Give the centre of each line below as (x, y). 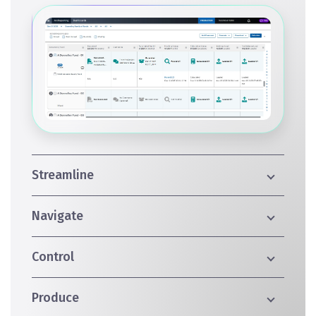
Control (53, 256)
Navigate (57, 215)
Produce (55, 297)
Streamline (63, 175)
